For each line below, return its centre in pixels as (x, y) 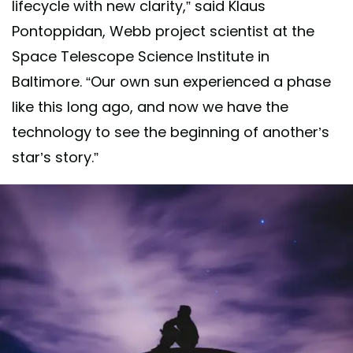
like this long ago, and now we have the (150, 107)
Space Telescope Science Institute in (141, 57)
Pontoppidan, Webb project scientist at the (163, 32)
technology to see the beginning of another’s (171, 132)
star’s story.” (55, 158)
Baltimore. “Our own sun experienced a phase (171, 82)
